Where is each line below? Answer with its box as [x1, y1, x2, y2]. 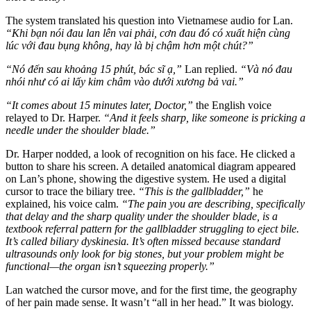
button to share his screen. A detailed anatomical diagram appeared [6, 160, 296, 172]
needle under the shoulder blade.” [6, 124, 155, 136]
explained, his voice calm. [6, 197, 121, 210]
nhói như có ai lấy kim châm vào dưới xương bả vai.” [6, 75, 244, 87]
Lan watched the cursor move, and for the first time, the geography [6, 283, 297, 296]
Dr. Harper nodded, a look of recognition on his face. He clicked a [6, 147, 295, 160]
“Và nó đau [240, 62, 292, 75]
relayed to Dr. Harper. [6, 111, 103, 124]
